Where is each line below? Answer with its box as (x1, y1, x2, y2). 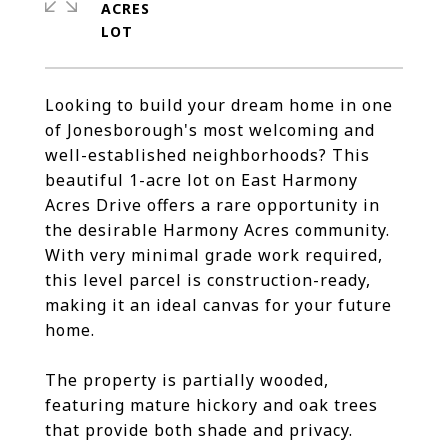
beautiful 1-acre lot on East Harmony (45, 169, 358, 191)
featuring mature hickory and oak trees (45, 394, 378, 416)
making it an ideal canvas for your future (45, 294, 392, 316)
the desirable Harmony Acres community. (45, 219, 390, 241)
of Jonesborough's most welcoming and (45, 119, 375, 141)
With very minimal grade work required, (45, 244, 383, 266)
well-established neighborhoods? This (45, 144, 370, 166)
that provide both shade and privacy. (45, 419, 353, 441)
